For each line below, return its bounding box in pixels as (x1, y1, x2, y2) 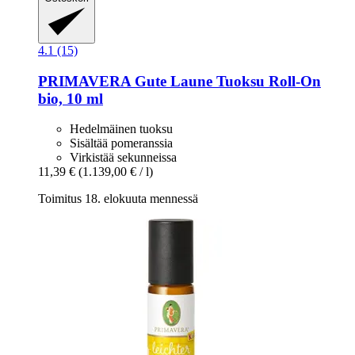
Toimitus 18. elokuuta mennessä (38, 192, 198, 206)
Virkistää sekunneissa (70, 151, 177, 165)
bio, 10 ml (38, 90, 103, 107)
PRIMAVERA (38, 72, 131, 90)
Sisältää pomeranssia (70, 136, 173, 151)
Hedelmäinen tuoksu (70, 122, 173, 136)
